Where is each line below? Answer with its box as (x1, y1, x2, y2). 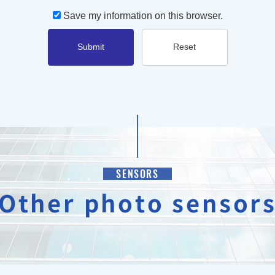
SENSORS (116, 166, 159, 181)
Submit (77, 42, 104, 52)
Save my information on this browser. (60, 10, 223, 21)
